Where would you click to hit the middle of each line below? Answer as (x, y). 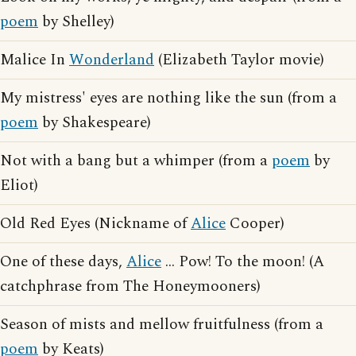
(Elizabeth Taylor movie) (239, 60)
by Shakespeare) (95, 123)
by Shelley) (76, 22)
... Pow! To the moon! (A (243, 262)
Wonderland (112, 60)
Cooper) (255, 224)
